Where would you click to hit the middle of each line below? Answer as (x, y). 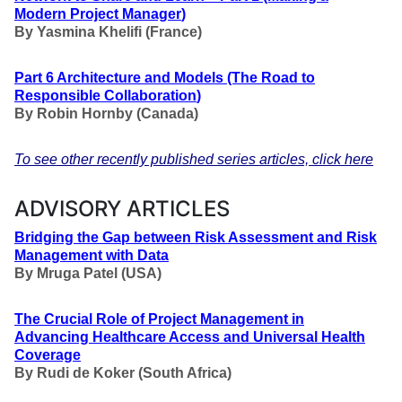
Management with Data (92, 255)
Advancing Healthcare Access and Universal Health (190, 337)
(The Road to (271, 78)
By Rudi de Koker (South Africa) (123, 373)
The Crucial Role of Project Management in (159, 319)
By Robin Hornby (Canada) (106, 114)
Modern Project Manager (98, 14)
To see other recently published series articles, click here (194, 159)
